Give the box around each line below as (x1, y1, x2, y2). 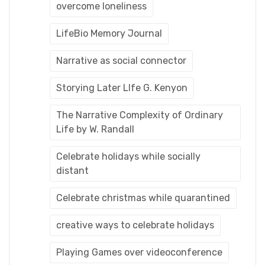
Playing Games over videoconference (56, 246, 222, 258)
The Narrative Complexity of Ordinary (56, 109, 223, 121)
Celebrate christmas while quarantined (56, 192, 230, 203)
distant (56, 164, 89, 176)
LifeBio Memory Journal (56, 27, 162, 39)
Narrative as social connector (56, 54, 186, 66)
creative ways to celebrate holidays (56, 219, 214, 231)
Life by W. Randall (56, 123, 134, 135)
